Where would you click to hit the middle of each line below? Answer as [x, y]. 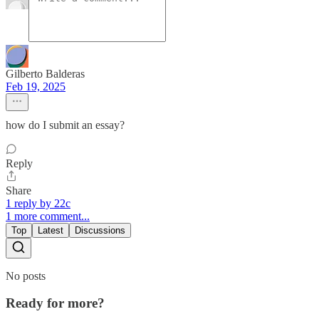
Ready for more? [55, 303]
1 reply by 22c [38, 203]
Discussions [100, 230]
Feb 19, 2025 [36, 86]
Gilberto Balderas [45, 73]
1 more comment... [48, 216]
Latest [51, 230]
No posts [26, 276]
